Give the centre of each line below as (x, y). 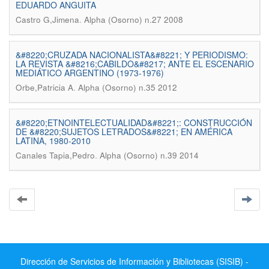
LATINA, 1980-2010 (53, 141)
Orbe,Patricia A (44, 87)
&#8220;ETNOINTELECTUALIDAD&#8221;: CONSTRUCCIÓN (134, 122)
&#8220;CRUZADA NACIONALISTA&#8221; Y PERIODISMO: (132, 55)
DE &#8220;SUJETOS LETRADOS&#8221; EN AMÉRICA (124, 131)
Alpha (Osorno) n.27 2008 (134, 20)
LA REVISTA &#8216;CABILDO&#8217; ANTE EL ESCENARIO (135, 64)
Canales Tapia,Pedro (55, 155)
